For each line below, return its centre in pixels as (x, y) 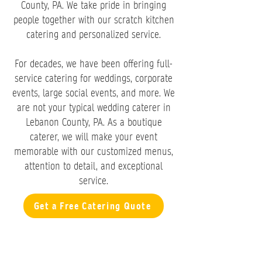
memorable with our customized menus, (94, 151)
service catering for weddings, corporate (94, 78)
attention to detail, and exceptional (94, 166)
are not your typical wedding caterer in (94, 107)
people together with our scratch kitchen (94, 20)
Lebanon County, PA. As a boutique (94, 122)
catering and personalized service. (94, 34)
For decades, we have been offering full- (94, 63)
